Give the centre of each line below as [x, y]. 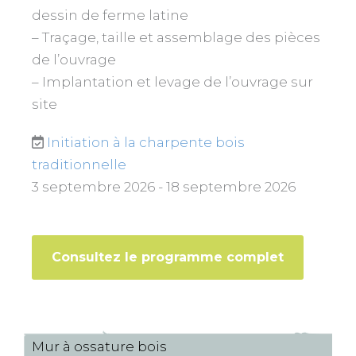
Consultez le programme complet [168, 257]
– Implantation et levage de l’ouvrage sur [172, 81]
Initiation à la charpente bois [146, 142]
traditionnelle [79, 164]
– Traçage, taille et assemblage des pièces [176, 37]
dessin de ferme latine [112, 15]
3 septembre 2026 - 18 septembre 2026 [164, 186]
